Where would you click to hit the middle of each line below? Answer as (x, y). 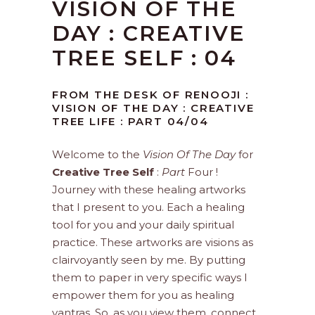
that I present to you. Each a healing (148, 207)
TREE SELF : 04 (144, 58)
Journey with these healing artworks (149, 190)
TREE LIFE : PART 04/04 (130, 122)
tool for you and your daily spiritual (143, 225)
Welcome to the (97, 155)
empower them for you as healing (143, 295)
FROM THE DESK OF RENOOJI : (150, 95)
